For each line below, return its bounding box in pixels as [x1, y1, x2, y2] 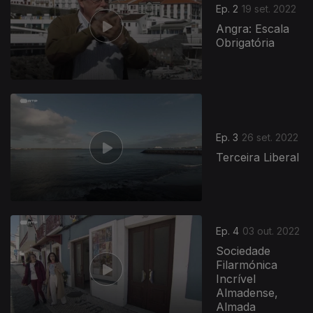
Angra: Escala [216, 22, 290, 36]
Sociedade [216, 244, 271, 259]
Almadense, [216, 286, 279, 300]
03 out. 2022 [242, 225, 300, 238]
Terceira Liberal [216, 150, 300, 165]
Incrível [216, 272, 256, 286]
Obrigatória [216, 36, 275, 50]
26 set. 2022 [242, 131, 299, 144]
